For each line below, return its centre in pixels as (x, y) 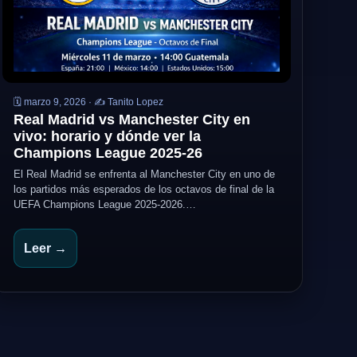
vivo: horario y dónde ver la (107, 136)
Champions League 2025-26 (108, 153)
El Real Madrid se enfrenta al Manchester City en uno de (144, 174)
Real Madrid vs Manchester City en (132, 120)
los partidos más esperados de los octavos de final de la (144, 189)
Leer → (45, 248)
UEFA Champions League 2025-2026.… (105, 204)
